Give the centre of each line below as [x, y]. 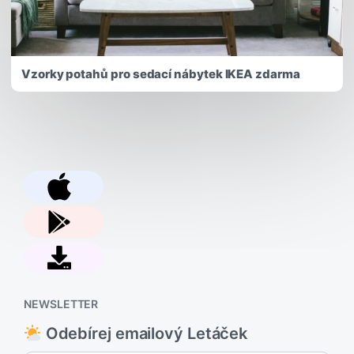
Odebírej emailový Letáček [145, 333]
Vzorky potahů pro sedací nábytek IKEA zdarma [161, 74]
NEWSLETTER [61, 304]
